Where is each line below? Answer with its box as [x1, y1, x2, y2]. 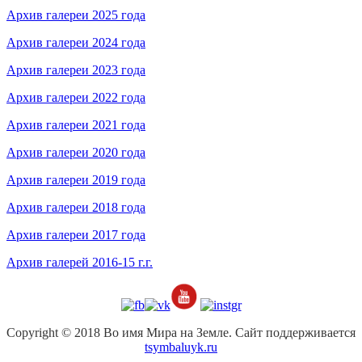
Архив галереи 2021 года [6, 117, 145, 132]
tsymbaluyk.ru [145, 339, 217, 354]
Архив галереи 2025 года [6, 7, 145, 22]
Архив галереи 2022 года [6, 90, 145, 104]
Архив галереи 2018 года [6, 200, 145, 214]
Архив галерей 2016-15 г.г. [6, 255, 153, 269]
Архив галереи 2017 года [6, 227, 145, 242]
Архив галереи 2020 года [6, 145, 145, 159]
